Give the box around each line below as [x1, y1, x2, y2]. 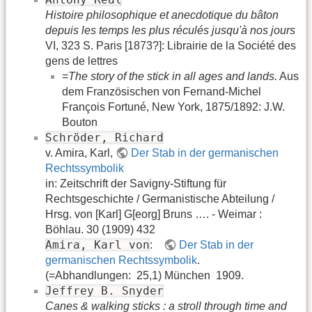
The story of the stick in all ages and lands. [68, 70, 277, 82]
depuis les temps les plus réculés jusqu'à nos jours [45, 24, 295, 36]
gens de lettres [45, 54, 118, 67]
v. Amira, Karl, [45, 146, 116, 159]
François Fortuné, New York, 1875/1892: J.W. [62, 100, 285, 113]
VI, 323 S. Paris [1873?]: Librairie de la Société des [45, 39, 296, 52]
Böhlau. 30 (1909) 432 [45, 223, 155, 235]
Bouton [62, 116, 97, 128]
